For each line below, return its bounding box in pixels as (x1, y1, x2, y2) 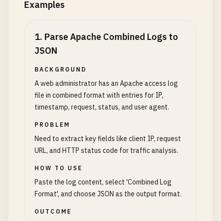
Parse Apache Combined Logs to (44, 31, 178, 42)
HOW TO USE (35, 164, 83, 172)
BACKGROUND (35, 66, 87, 73)
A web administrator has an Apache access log (35, 79, 178, 88)
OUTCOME (35, 208, 72, 215)
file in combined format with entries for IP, (35, 91, 163, 100)
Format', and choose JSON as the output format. (35, 189, 182, 198)
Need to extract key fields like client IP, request (35, 134, 181, 143)
